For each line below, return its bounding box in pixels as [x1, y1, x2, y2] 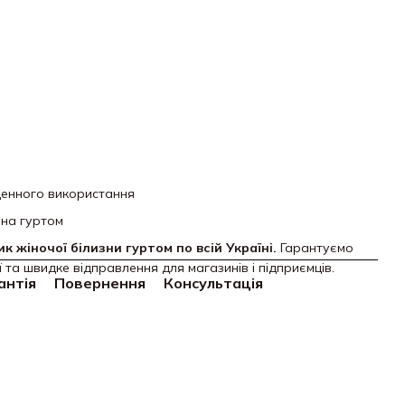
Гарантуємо [277, 240, 353, 257]
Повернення [54, 274, 146, 293]
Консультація [164, 274, 263, 293]
